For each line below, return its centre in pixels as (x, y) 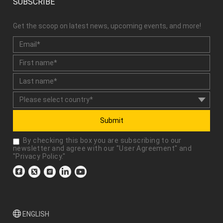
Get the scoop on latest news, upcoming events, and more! (107, 26)
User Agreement (147, 148)
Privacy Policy (39, 156)
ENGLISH (36, 214)
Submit (111, 120)
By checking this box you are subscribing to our (102, 140)
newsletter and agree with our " (66, 148)
